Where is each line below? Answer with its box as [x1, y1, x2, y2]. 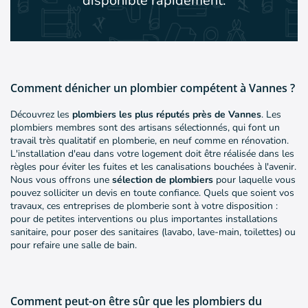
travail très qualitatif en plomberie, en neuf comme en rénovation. [10, 134, 289, 148]
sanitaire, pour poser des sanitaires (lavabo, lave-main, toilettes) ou [10, 225, 296, 239]
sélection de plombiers [112, 173, 213, 187]
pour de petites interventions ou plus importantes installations [10, 212, 278, 226]
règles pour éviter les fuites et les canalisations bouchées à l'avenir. [10, 160, 296, 174]
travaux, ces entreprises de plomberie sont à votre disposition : [10, 199, 278, 213]
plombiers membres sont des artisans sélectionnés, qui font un [10, 121, 280, 135]
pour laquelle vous [213, 173, 296, 187]
